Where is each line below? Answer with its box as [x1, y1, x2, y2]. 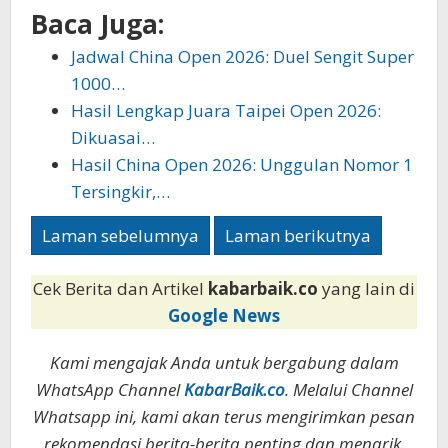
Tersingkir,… [71, 179, 170, 203]
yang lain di [322, 277, 415, 301]
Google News [168, 304, 280, 328]
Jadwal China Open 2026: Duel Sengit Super [71, 44, 414, 68]
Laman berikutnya [225, 224, 371, 248]
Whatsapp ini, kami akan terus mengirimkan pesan [33, 405, 415, 429]
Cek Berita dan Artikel [33, 277, 208, 301]
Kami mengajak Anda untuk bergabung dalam [49, 351, 399, 375]
